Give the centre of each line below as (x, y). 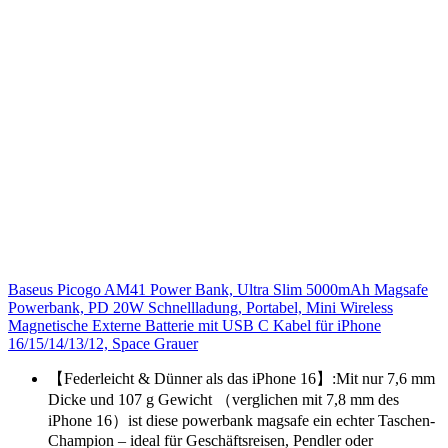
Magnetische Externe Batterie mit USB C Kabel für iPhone (194, 325)
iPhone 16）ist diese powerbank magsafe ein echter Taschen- (241, 420)
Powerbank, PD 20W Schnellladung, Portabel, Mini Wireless (200, 307)
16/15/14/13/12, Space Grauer (103, 343)
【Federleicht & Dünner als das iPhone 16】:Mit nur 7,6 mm (241, 378)
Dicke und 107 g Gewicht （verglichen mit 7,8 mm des (223, 399)
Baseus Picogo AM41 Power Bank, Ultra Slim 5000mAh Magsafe (218, 289)
